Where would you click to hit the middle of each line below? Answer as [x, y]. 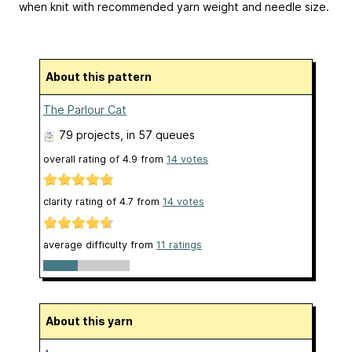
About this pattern [103, 77]
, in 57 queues [158, 135]
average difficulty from [100, 244]
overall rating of [83, 159]
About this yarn [93, 321]
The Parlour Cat [85, 110]
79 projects [90, 135]
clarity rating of [81, 202]
